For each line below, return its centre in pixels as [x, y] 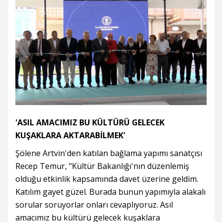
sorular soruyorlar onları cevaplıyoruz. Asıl [94, 204]
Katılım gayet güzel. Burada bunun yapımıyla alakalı [111, 192]
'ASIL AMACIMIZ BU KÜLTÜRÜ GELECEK [90, 122]
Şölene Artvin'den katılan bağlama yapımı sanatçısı [109, 153]
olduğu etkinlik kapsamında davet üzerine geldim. [107, 179]
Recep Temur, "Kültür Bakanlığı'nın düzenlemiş [102, 166]
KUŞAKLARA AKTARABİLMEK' [70, 135]
